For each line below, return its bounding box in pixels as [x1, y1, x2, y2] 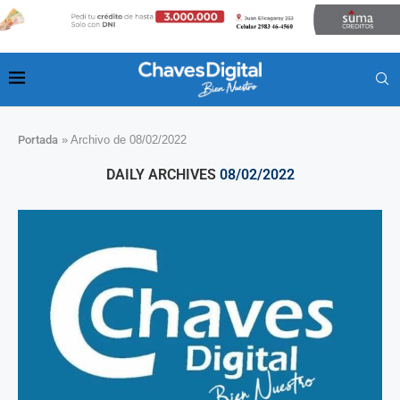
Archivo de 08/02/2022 [71, 132, 187, 146]
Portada [18, 132, 58, 146]
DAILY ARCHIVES [105, 165, 220, 183]
